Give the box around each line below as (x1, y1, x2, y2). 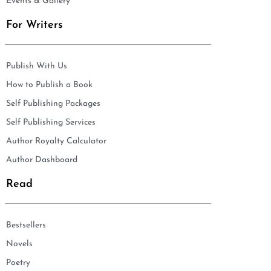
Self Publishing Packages (6, 99, 100, 108)
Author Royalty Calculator (6, 136, 106, 146)
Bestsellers (6, 220, 46, 230)
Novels (6, 239, 33, 249)
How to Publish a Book (6, 80, 93, 90)
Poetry (6, 258, 30, 267)
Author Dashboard (6, 155, 77, 165)
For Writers (6, 19, 63, 31)
